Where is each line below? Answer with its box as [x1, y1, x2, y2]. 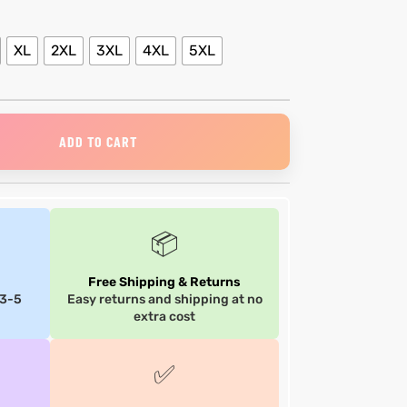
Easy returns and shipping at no [66, 291, 263, 307]
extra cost [134, 308, 196, 324]
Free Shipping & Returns [88, 273, 242, 290]
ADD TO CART [59, 132, 138, 150]
